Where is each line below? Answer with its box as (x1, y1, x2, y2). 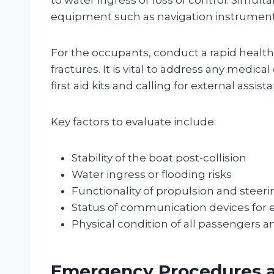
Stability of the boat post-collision (72, 151, 246, 164)
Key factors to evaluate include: (51, 115, 216, 128)
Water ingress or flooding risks (72, 168, 232, 180)
